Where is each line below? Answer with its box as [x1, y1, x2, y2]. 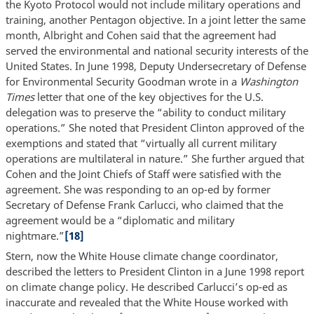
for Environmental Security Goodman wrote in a [5, 74, 240, 88]
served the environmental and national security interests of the [5, 43, 308, 57]
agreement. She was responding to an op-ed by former [5, 182, 271, 196]
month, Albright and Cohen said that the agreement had [5, 27, 276, 42]
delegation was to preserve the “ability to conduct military [5, 104, 286, 119]
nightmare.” [5, 228, 64, 243]
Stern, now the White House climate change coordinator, [5, 249, 278, 264]
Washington [239, 74, 298, 88]
